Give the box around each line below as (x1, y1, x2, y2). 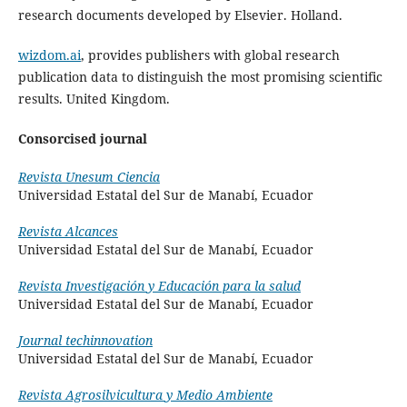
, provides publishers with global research (80, 46, 340, 65)
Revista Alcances (17, 223, 118, 241)
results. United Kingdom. (17, 90, 170, 108)
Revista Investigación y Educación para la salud (17, 277, 301, 295)
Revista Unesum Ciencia (17, 168, 160, 186)
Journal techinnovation (17, 332, 153, 350)
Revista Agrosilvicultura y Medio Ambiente (17, 386, 273, 404)
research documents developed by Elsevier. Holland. (17, 6, 342, 25)
